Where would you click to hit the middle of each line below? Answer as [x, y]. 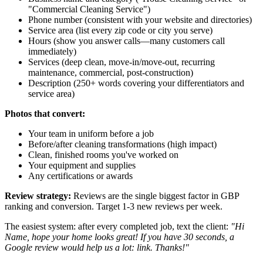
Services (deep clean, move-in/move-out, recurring [122, 62]
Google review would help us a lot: [71, 247]
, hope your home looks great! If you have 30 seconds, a [131, 237]
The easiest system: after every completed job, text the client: [118, 226]
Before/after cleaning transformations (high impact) [122, 144]
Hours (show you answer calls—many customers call [127, 41]
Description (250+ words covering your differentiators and [136, 83]
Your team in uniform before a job [91, 133]
